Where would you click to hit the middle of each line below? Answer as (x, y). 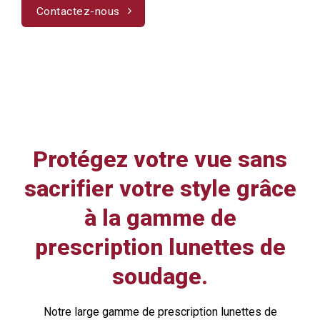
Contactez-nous (78, 11)
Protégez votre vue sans (160, 160)
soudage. (160, 277)
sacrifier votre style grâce (160, 189)
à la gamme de (160, 218)
